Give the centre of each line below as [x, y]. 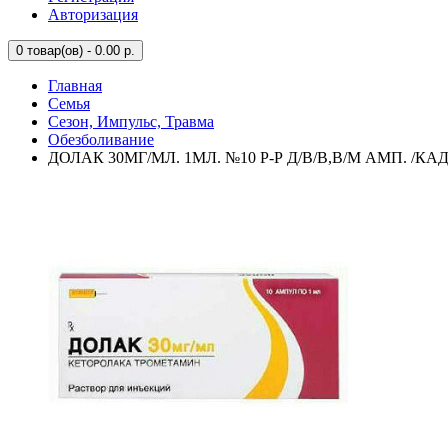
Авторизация [93, 14]
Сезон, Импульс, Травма [131, 121]
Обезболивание [101, 139]
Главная [75, 85]
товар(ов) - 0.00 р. [79, 50]
